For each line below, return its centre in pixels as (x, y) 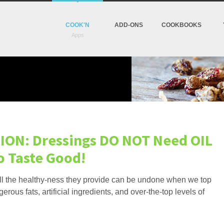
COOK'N (77, 25)
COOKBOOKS (181, 25)
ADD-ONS (128, 25)
